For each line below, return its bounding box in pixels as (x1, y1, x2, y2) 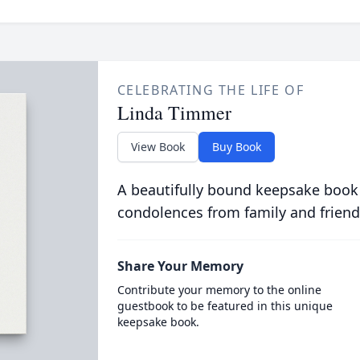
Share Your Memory (117, 257, 243, 275)
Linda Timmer (117, 100, 231, 125)
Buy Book (211, 139, 261, 154)
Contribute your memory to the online (117, 282, 321, 297)
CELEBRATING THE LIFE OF (117, 81, 305, 99)
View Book (130, 139, 185, 154)
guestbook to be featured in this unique (117, 298, 333, 313)
